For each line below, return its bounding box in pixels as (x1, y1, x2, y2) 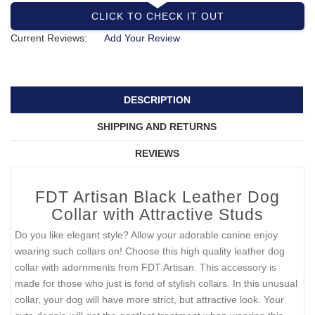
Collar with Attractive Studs (51, 205, 264, 224)
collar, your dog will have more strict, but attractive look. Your (15, 294, 284, 306)
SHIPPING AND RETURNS (97, 121, 217, 133)
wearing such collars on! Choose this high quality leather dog (15, 245, 285, 257)
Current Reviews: (11, 32, 87, 44)
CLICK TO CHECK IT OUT (91, 10, 224, 22)
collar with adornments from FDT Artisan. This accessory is (15, 262, 276, 274)
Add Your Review (104, 32, 180, 44)
